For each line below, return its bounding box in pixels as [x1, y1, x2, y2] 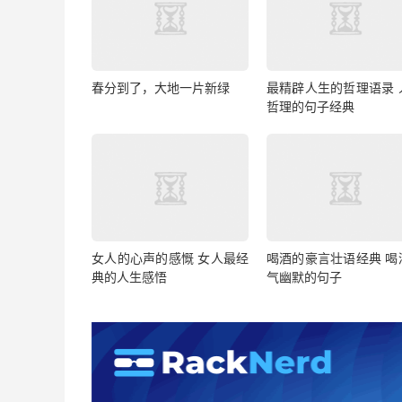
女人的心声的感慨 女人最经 [92, 249, 249, 266]
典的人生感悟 [92, 268, 167, 284]
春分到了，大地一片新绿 [92, 80, 230, 96]
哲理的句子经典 [266, 99, 354, 115]
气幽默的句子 [266, 268, 342, 284]
